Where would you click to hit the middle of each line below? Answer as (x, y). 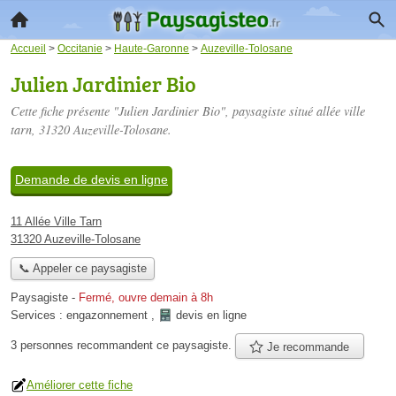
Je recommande (307, 346)
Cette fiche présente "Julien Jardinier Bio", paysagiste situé (164, 111)
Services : (38, 316)
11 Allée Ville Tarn (56, 221)
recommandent (115, 345)
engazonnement (107, 316)
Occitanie (80, 48)
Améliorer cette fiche (80, 385)
